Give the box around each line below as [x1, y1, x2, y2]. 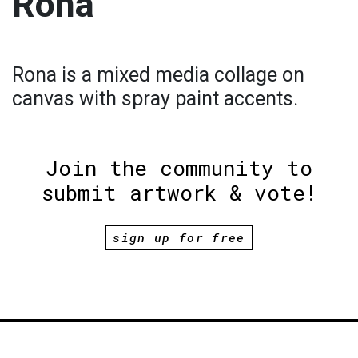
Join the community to [46, 153, 312, 181]
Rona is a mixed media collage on [12, 62, 304, 86]
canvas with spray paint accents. [12, 86, 298, 110]
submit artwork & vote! [41, 178, 317, 206]
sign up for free [113, 229, 245, 245]
